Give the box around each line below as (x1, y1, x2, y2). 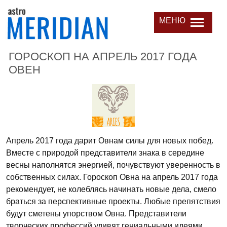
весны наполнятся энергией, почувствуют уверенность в (6, 160, 220, 169)
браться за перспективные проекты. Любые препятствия (6, 197, 220, 206)
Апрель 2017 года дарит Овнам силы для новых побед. (6, 136, 213, 145)
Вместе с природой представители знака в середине (6, 148, 204, 157)
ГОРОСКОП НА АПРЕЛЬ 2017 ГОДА (9, 50, 197, 63)
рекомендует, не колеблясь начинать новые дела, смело (6, 184, 216, 194)
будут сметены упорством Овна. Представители (6, 209, 186, 218)
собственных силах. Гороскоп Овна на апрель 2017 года (6, 172, 218, 181)
